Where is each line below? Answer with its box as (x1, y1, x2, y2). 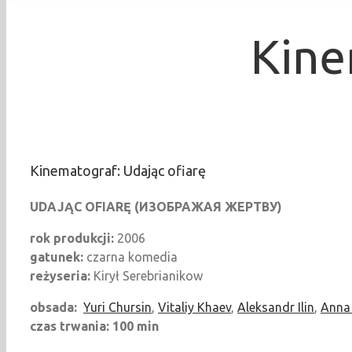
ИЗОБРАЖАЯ (139, 199, 222, 214)
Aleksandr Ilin (237, 299, 314, 314)
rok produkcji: (30, 230, 117, 245)
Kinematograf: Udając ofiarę (30, 163, 206, 178)
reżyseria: (30, 268, 90, 283)
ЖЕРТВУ (225, 199, 277, 214)
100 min (112, 318, 159, 333)
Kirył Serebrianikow (90, 268, 203, 283)
